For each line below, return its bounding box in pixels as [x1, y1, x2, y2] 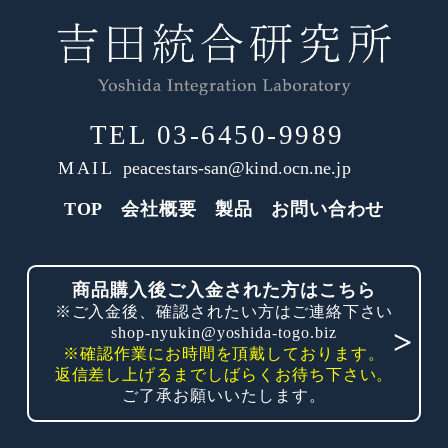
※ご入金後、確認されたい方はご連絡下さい [54, 303, 394, 321]
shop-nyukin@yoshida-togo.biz [111, 324, 337, 342]
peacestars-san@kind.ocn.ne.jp [123, 157, 351, 178]
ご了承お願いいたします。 [122, 387, 326, 405]
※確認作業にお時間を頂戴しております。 [63, 345, 385, 363]
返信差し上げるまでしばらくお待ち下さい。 [54, 366, 394, 384]
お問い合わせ [270, 198, 385, 219]
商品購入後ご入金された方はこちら [72, 280, 376, 301]
